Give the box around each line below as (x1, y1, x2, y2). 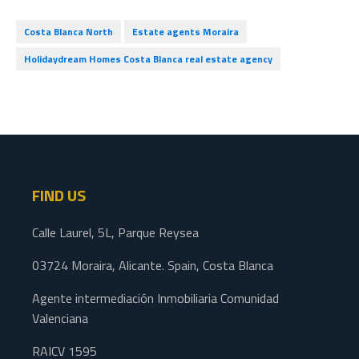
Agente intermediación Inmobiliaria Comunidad (32, 288, 279, 308)
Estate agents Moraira (132, 24, 239, 39)
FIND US (32, 183, 86, 208)
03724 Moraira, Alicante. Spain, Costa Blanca (32, 256, 273, 275)
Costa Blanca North (24, 24, 113, 39)
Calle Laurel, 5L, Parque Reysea (32, 223, 199, 242)
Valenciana (32, 309, 88, 328)
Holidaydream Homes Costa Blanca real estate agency (24, 51, 272, 67)
